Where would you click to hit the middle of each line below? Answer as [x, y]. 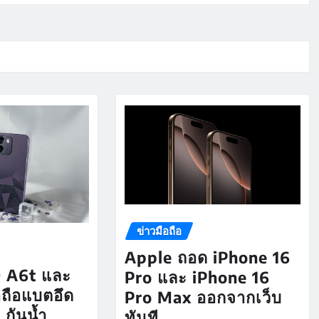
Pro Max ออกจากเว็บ [203, 297]
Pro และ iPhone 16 [197, 277]
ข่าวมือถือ [159, 231]
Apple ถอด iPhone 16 [207, 257]
